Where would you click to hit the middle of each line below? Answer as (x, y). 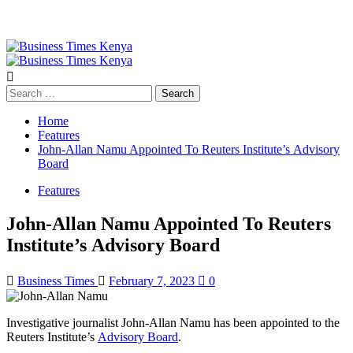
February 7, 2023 (153, 281)
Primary (25, 59)
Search (22, 91)
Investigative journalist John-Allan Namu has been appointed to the (173, 322)
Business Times (58, 281)
